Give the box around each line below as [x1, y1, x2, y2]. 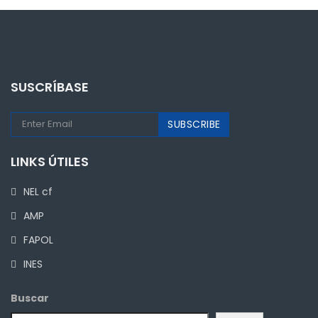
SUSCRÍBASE [11, 77, 89, 96]
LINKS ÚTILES [11, 152, 89, 170]
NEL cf [23, 184, 53, 199]
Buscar [11, 290, 49, 305]
